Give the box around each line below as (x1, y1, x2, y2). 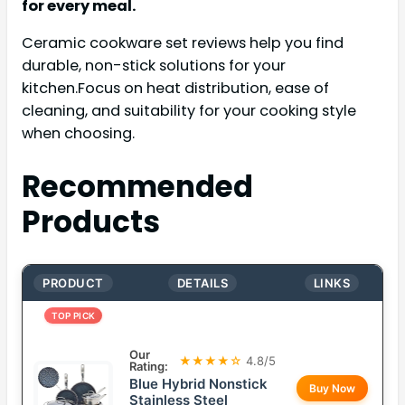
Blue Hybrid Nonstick (129, 375, 268, 393)
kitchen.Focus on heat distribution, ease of (22, 78, 329, 99)
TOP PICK (51, 310, 96, 322)
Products (22, 202, 160, 243)
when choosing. (22, 123, 135, 145)
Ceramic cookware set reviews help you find (22, 33, 344, 54)
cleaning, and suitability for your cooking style (22, 100, 356, 122)
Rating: (129, 359, 168, 374)
